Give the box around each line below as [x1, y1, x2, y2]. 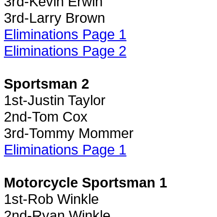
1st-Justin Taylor [4, 92, 106, 108]
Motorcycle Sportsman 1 [4, 174, 167, 190]
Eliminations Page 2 [4, 42, 126, 59]
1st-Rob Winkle [4, 190, 99, 207]
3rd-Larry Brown [4, 9, 105, 26]
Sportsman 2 [4, 75, 89, 92]
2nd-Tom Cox [4, 108, 88, 124]
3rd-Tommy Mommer [4, 124, 134, 141]
